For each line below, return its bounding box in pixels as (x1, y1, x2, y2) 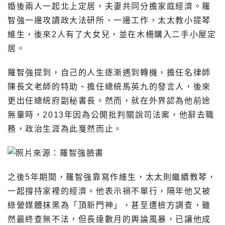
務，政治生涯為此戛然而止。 (8, 124, 123, 133)
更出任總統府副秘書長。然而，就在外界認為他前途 (8, 96, 211, 105)
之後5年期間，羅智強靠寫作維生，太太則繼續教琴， (8, 172, 216, 181)
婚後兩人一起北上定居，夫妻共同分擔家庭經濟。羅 (8, 2, 211, 11)
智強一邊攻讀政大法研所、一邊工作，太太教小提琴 (8, 16, 211, 25)
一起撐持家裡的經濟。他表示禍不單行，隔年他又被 (8, 186, 211, 195)
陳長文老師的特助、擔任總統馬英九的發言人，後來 (8, 82, 211, 91)
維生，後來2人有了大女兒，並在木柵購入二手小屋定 (8, 30, 216, 39)
